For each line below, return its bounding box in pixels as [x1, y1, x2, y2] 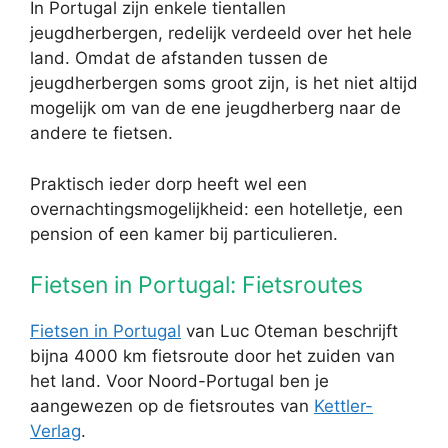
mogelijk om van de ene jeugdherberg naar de [30, 98, 401, 118]
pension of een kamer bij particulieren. [30, 223, 338, 244]
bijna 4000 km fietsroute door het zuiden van [30, 346, 395, 366]
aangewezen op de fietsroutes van [30, 396, 314, 416]
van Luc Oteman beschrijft [181, 321, 398, 341]
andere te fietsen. [30, 123, 173, 143]
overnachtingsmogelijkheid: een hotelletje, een [30, 198, 403, 219]
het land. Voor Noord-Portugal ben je [30, 371, 329, 391]
